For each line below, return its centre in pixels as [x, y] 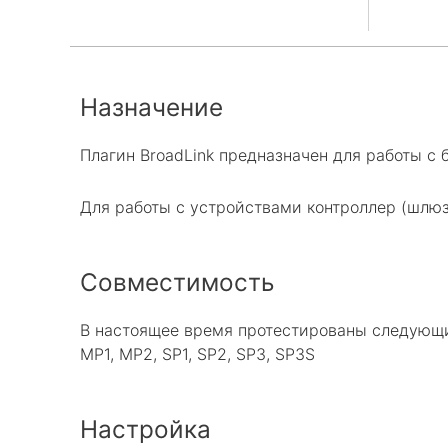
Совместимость [177, 281]
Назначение [151, 106]
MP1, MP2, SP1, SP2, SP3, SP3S [197, 353]
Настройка [145, 428]
